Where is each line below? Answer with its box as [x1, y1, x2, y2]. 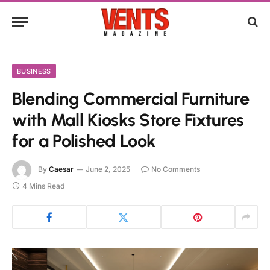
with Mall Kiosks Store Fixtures [12, 109, 245, 130]
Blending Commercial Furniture [12, 88, 250, 109]
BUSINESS [17, 67, 51, 75]
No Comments [151, 165, 200, 174]
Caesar [49, 165, 74, 174]
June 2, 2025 [86, 165, 130, 174]
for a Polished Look [12, 130, 156, 151]
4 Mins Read [22, 181, 64, 190]
